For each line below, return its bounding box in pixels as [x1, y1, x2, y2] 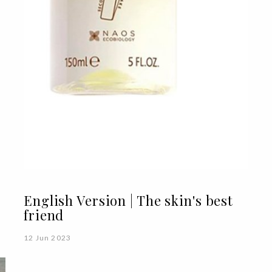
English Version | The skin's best [23, 191, 234, 209]
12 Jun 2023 [23, 233, 72, 242]
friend [23, 205, 64, 224]
